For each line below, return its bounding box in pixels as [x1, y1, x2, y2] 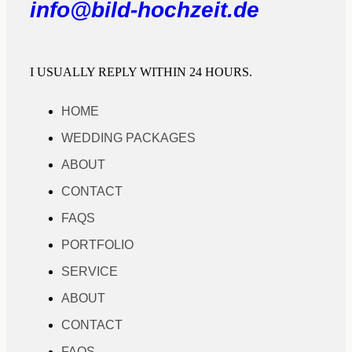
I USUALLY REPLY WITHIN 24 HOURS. [30, 64, 252, 79]
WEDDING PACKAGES [61, 130, 196, 145]
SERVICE [61, 264, 118, 278]
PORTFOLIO [61, 237, 134, 251]
